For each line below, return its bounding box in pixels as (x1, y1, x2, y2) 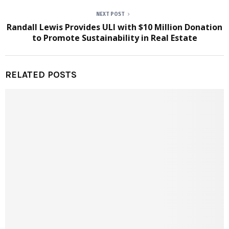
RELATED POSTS (5, 69, 77, 81)
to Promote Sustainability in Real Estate (32, 32, 197, 44)
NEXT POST (96, 11, 125, 18)
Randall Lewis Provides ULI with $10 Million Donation (7, 21, 222, 33)
